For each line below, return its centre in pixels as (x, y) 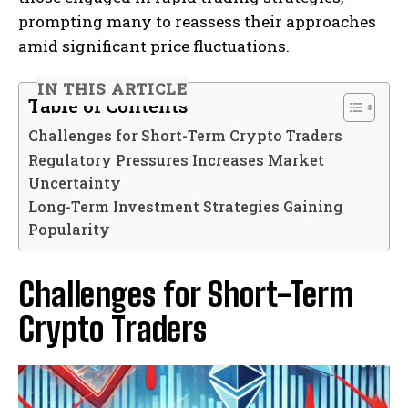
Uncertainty (75, 182)
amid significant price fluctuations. (154, 46)
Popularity (69, 229)
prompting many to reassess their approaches (197, 21)
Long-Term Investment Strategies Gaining (185, 206)
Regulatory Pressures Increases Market (176, 159)
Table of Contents (108, 106)
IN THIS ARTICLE (113, 88)
